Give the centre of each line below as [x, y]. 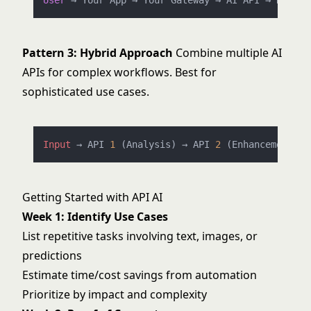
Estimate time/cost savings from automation [140, 275]
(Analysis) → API [165, 144]
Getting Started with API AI [92, 197]
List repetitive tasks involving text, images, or [140, 236]
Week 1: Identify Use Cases [95, 217]
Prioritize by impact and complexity [115, 294]
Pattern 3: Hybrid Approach [98, 53]
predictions [52, 255]
